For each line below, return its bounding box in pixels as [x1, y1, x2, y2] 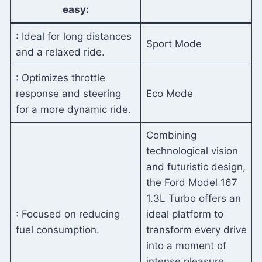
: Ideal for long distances [15, 30, 132, 42]
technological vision [146, 144, 238, 157]
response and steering [15, 87, 121, 99]
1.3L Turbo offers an [146, 192, 241, 204]
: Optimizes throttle [15, 71, 105, 84]
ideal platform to [146, 208, 223, 220]
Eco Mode [146, 87, 193, 99]
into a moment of [146, 239, 226, 251]
